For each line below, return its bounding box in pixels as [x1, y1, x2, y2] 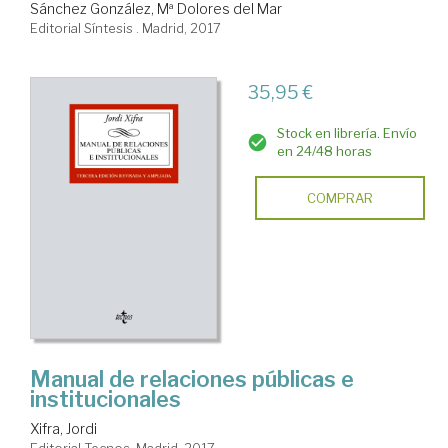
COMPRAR [306, 189, 373, 206]
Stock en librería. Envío [276, 124, 417, 141]
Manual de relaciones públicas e [30, 366, 354, 393]
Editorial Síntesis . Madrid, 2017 [30, 19, 221, 36]
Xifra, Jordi [30, 420, 97, 438]
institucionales [30, 386, 181, 413]
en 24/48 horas [276, 142, 372, 159]
